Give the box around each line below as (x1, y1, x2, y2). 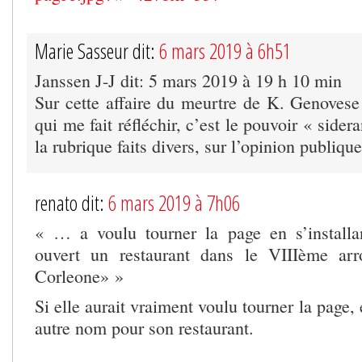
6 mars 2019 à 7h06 (108, 188, 240, 217)
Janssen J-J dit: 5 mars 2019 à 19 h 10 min (35, 68, 342, 92)
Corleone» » (35, 263, 124, 288)
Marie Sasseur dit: (35, 36, 159, 65)
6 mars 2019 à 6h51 (159, 36, 291, 65)
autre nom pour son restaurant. (35, 315, 254, 339)
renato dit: (35, 188, 108, 217)
